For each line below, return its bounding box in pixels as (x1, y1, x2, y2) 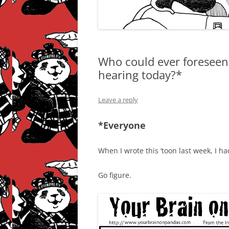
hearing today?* (98, 67, 182, 82)
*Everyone (98, 119, 146, 131)
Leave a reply (98, 95, 138, 104)
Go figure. (98, 170, 131, 180)
